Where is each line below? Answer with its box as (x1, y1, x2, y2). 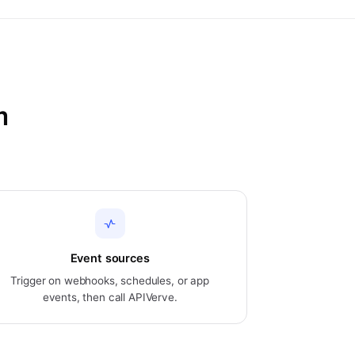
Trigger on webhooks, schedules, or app (10, 274, 209, 287)
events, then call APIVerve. (42, 291, 177, 303)
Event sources (70, 251, 150, 265)
